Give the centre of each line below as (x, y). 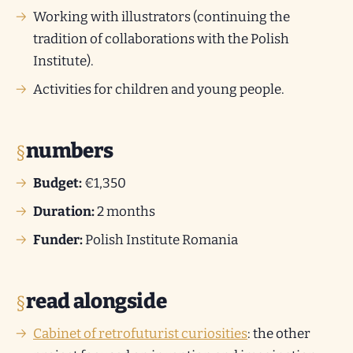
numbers (69, 151)
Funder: (58, 240)
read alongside (96, 301)
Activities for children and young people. (159, 89)
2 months (125, 212)
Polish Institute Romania (160, 240)
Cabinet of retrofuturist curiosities (140, 334)
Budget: (58, 183)
